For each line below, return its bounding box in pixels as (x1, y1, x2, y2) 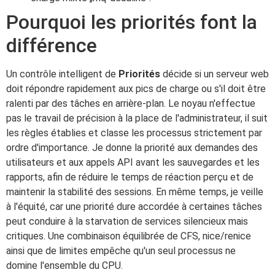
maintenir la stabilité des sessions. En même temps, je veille (6, 186, 263, 198)
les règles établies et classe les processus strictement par (6, 127, 262, 139)
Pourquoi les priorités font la (6, 10, 257, 34)
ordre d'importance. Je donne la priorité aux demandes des (6, 142, 258, 154)
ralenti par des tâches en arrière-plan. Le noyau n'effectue (6, 98, 255, 110)
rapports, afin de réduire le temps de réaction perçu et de (6, 171, 254, 184)
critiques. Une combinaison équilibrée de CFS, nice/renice (6, 230, 251, 242)
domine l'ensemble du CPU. (6, 260, 123, 272)
